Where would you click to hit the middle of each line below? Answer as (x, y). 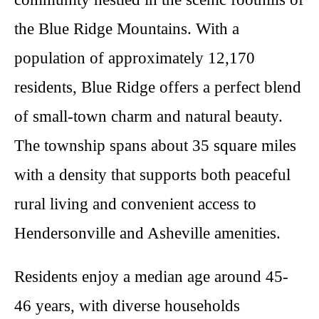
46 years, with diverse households (127, 306)
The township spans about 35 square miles (155, 146)
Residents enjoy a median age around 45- (151, 277)
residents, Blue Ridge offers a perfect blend (158, 87)
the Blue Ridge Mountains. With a (127, 29)
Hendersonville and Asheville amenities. (147, 233)
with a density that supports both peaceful (152, 175)
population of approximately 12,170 (135, 58)
